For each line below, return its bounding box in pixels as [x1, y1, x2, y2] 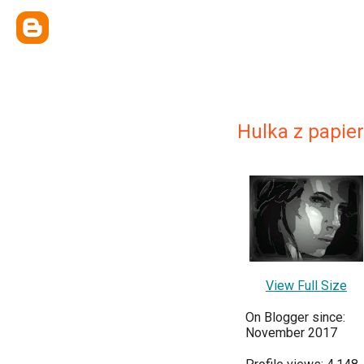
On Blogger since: [245, 309, 345, 325]
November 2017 [245, 324, 337, 340]
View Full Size [266, 277, 347, 293]
